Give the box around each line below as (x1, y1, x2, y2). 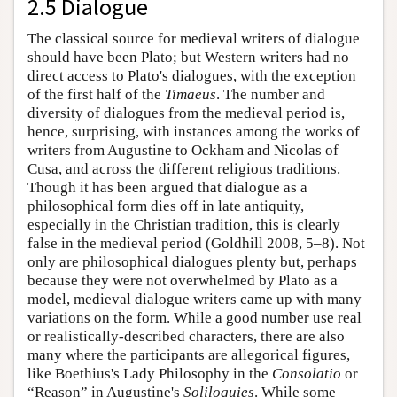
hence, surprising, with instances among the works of (27, 123, 360, 141)
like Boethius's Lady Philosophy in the (27, 365, 272, 383)
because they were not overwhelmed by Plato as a (27, 272, 338, 290)
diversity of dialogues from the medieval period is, (27, 105, 345, 122)
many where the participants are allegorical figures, (27, 346, 350, 364)
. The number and (216, 86, 325, 104)
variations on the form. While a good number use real (27, 309, 362, 327)
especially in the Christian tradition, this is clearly (27, 216, 340, 234)
